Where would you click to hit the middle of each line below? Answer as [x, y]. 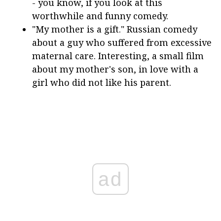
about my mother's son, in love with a [115, 69]
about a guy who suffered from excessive [122, 42]
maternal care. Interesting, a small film [118, 55]
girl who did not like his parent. [102, 82]
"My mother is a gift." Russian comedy [115, 29]
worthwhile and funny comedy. [100, 16]
